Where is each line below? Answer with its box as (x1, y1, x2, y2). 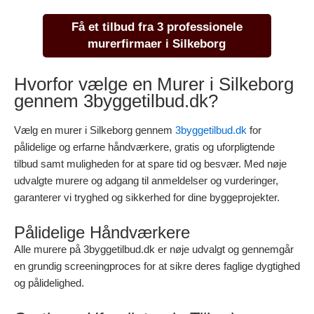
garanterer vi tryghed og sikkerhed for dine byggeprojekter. (14, 191, 280, 204)
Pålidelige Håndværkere (14, 223, 190, 243)
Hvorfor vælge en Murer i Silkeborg (14, 74, 294, 95)
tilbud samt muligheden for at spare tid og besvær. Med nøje (14, 158, 287, 170)
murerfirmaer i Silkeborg (88, 36, 226, 50)
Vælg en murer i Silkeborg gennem (14, 124, 175, 137)
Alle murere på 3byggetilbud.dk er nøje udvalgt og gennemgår (14, 243, 294, 256)
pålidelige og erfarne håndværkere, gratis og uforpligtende (14, 141, 275, 153)
